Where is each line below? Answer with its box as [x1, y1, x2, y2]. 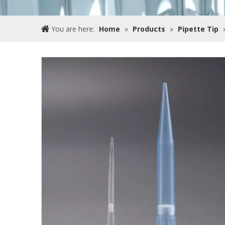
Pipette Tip [178, 24, 218, 34]
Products [133, 24, 165, 34]
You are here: [49, 24, 96, 34]
